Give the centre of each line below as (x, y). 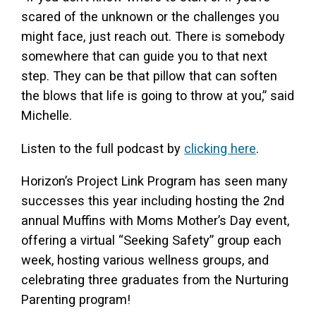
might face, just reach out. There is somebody (153, 37)
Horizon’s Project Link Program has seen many (154, 181)
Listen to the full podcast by (103, 148)
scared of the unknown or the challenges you (150, 17)
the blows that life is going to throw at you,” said (158, 96)
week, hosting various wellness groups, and (145, 260)
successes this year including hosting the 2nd (153, 200)
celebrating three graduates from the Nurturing (155, 279)
